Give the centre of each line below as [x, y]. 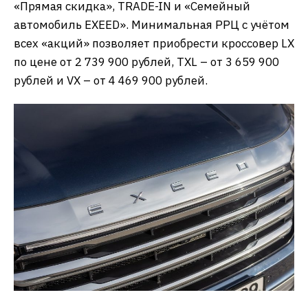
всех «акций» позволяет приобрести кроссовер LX [154, 44]
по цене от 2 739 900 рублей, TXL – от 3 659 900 [146, 62]
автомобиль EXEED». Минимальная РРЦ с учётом [152, 25]
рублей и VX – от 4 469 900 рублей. [111, 81]
